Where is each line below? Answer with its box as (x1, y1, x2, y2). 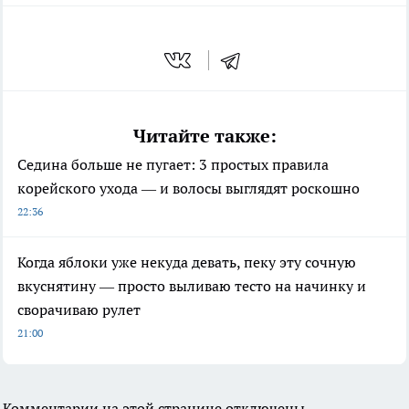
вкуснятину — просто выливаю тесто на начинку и (17, 277, 366, 296)
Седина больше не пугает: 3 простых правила (17, 155, 329, 174)
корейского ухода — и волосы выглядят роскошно (17, 179, 360, 198)
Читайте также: (132, 124, 277, 149)
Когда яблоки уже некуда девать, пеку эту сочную (17, 253, 356, 272)
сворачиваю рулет (17, 300, 141, 320)
